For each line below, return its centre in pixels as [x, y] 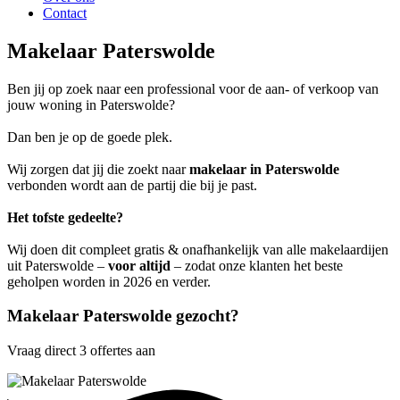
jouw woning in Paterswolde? [91, 104]
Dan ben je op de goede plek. [90, 137]
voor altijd [139, 265]
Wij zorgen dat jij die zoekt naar [98, 169]
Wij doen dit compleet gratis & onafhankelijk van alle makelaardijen [198, 249]
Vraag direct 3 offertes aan [81, 350]
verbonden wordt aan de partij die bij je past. [132, 185]
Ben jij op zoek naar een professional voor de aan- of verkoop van [193, 88]
